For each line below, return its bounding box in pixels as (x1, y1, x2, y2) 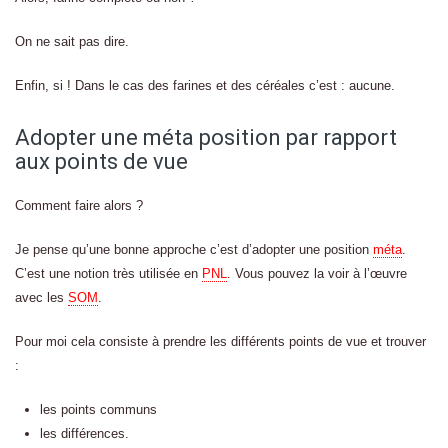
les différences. (40, 426, 129, 441)
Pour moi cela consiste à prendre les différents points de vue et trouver (15, 334, 426, 349)
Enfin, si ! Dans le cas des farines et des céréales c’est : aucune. (15, 78, 395, 93)
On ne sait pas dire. (15, 34, 129, 49)
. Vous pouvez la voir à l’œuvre (227, 266, 407, 281)
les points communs (40, 402, 157, 417)
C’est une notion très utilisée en (15, 266, 202, 281)
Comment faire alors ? (15, 198, 143, 213)
